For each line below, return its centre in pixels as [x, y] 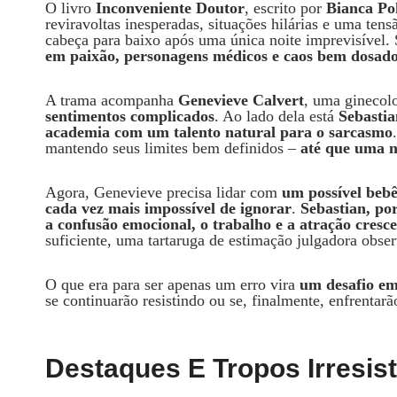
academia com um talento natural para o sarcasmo [219, 132]
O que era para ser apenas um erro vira [172, 284]
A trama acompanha [112, 100]
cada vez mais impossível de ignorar [168, 208]
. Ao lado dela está [276, 116]
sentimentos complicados [130, 116]
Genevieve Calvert [241, 100]
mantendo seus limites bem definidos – [173, 148]
